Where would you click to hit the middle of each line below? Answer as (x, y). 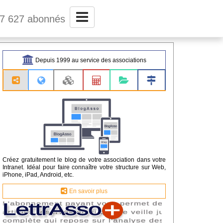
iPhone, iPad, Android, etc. (38, 174)
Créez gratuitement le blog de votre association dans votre (84, 159)
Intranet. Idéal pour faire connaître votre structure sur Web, (84, 167)
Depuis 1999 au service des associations (90, 60)
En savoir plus (88, 191)
